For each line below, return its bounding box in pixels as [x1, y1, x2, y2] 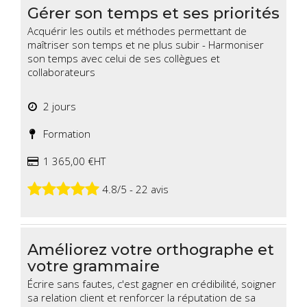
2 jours [38, 99, 76, 114]
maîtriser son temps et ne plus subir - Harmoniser [27, 38, 264, 52]
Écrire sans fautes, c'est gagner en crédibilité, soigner [27, 277, 276, 291]
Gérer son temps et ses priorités [27, 3, 280, 23]
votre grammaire [27, 256, 160, 276]
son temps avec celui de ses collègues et [27, 51, 220, 66]
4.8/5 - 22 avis [99, 182, 169, 196]
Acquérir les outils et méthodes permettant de [27, 24, 247, 38]
